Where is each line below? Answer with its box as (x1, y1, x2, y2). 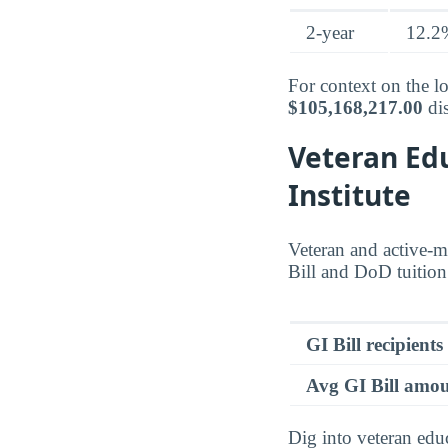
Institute (288, 175, 411, 214)
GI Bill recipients (306, 333, 443, 355)
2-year (306, 22, 354, 44)
